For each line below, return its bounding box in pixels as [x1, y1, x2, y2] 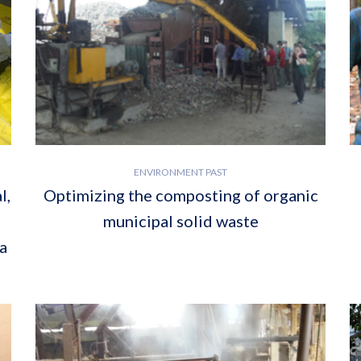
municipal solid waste [102, 211, 259, 231]
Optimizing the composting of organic [43, 185, 318, 205]
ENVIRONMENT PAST [134, 166, 227, 179]
